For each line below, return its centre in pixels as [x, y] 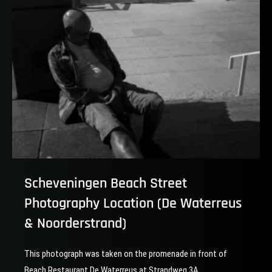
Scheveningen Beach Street [106, 183]
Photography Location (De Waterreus [133, 203]
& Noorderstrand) [75, 223]
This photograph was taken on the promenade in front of [126, 253]
